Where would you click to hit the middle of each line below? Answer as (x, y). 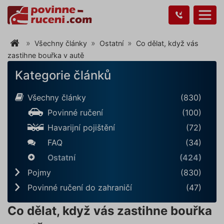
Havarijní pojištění (81, 128)
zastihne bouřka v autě (46, 55)
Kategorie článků (63, 75)
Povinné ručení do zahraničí (80, 188)
